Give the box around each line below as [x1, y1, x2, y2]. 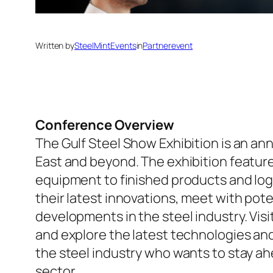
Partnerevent [143, 40, 193, 52]
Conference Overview [35, 116, 175, 135]
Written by [35, 40, 74, 52]
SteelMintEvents [74, 40, 136, 52]
